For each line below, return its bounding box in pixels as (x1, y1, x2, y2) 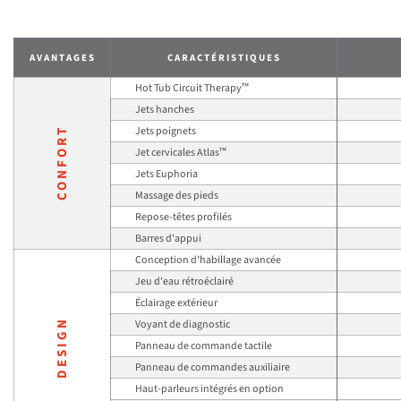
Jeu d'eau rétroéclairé (135, 273, 234, 289)
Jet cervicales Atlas (135, 144, 219, 160)
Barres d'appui (135, 230, 201, 246)
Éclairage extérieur (135, 294, 218, 311)
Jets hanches (135, 101, 194, 117)
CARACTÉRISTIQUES (166, 50, 281, 64)
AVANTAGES (29, 50, 96, 64)
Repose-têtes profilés (135, 209, 232, 225)
